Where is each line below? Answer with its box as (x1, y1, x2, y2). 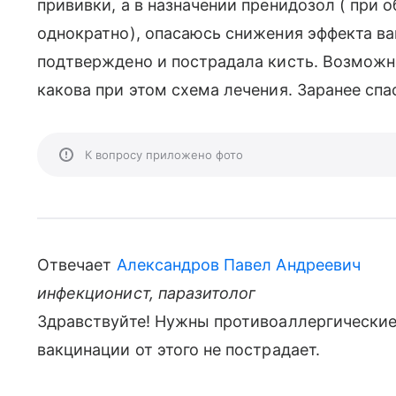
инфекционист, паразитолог (37, 284, 256, 302)
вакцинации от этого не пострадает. (37, 340, 320, 359)
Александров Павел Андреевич (116, 255, 361, 274)
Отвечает (37, 255, 117, 274)
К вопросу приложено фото (85, 148, 243, 162)
